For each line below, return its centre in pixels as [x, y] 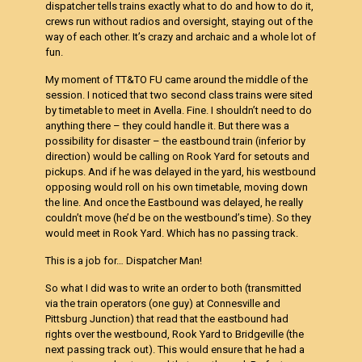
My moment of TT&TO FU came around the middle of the [177, 80]
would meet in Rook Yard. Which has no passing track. [172, 233]
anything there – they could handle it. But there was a [168, 126]
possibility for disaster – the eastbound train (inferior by [176, 141]
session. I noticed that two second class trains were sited [179, 95]
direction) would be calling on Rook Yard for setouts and [178, 156]
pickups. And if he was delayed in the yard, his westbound [181, 172]
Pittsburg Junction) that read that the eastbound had [167, 319]
